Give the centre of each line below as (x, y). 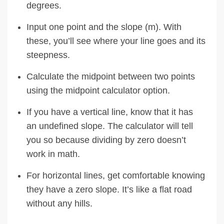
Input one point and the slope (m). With (104, 27)
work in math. (53, 154)
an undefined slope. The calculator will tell (110, 126)
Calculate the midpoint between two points (111, 76)
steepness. (48, 55)
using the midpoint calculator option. (98, 90)
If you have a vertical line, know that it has (110, 112)
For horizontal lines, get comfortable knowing (116, 175)
